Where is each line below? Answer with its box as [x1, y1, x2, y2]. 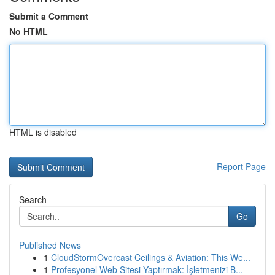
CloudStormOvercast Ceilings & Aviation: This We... [51, 251, 250, 263]
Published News [19, 239, 81, 251]
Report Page [217, 160, 266, 172]
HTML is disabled [9, 126, 77, 138]
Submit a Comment [9, 10, 88, 22]
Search [19, 193, 47, 206]
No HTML [9, 25, 48, 37]
